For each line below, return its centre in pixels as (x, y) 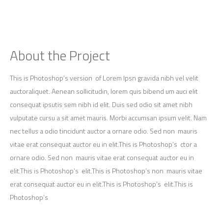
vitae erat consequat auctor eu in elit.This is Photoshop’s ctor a (103, 144)
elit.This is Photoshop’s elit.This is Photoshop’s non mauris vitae (106, 171)
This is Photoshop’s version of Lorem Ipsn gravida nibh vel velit (104, 78)
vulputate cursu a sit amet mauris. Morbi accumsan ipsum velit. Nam (108, 118)
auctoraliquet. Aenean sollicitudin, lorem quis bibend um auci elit (104, 91)
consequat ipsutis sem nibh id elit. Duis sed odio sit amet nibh (101, 104)
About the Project (60, 55)
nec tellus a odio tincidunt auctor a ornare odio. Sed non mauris (103, 131)
